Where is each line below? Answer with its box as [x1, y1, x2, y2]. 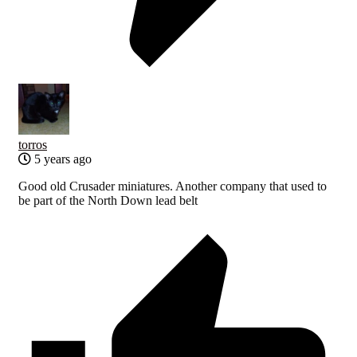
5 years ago [31, 151, 92, 166]
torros [18, 137, 47, 151]
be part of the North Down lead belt [18, 193, 198, 207]
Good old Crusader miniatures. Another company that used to [18, 178, 327, 193]
